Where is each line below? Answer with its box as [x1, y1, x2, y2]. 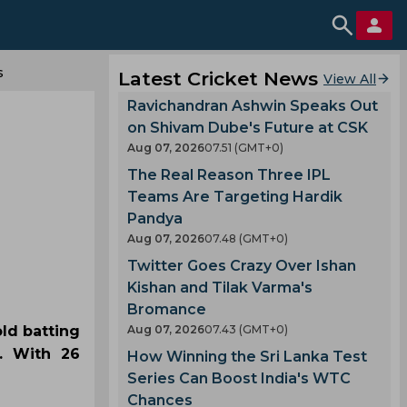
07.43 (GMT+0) [204, 323, 288, 336]
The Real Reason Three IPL [127, 166, 331, 184]
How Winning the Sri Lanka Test [127, 348, 367, 365]
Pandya [127, 210, 183, 227]
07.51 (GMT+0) [204, 141, 283, 154]
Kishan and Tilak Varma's [127, 279, 313, 296]
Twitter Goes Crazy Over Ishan [127, 257, 356, 274]
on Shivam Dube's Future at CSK [127, 119, 368, 136]
